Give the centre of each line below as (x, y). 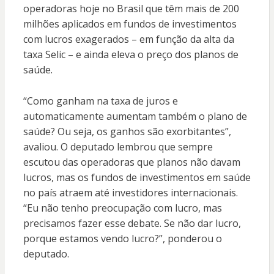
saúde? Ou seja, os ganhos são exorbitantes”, (127, 132)
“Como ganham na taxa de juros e (100, 101)
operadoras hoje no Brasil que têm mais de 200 (131, 9)
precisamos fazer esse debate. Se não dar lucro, (132, 224)
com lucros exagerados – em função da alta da (128, 39)
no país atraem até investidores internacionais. (130, 193)
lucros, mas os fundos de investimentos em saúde (137, 178)
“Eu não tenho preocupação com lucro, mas (122, 208)
